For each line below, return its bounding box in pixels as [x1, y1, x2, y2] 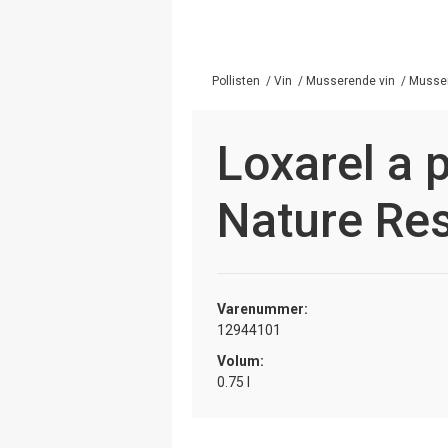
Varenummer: [217, 300, 308, 317]
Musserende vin [306, 73, 395, 88]
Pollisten [212, 73, 260, 88]
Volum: [217, 352, 264, 369]
